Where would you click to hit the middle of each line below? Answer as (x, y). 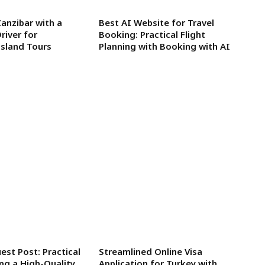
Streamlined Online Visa (150, 251)
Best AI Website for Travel (156, 22)
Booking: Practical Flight (152, 34)
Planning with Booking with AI (164, 46)
